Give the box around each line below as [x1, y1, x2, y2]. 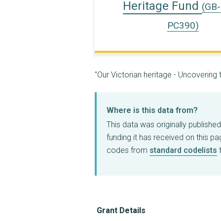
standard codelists [149, 146, 217, 155]
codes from [107, 146, 149, 155]
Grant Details [97, 205, 146, 215]
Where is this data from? [107, 106, 198, 115]
